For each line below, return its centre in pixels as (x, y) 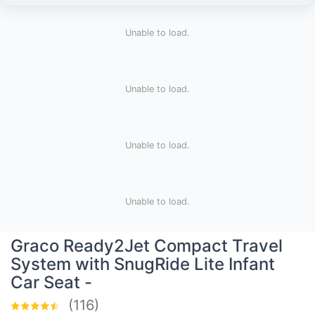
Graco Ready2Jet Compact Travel (147, 245)
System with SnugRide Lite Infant (143, 264)
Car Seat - (51, 282)
